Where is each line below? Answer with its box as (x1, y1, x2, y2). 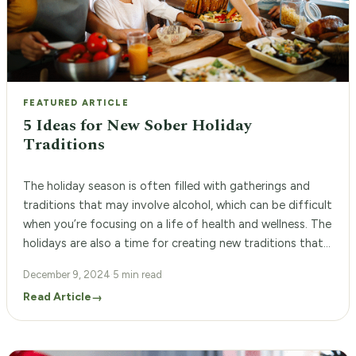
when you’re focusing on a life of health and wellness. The (23, 217, 331, 232)
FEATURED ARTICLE (23, 97, 130, 108)
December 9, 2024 (23, 269, 110, 281)
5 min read (113, 269, 162, 281)
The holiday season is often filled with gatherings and (23, 179, 310, 194)
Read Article (23, 289, 91, 304)
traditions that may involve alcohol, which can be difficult (23, 198, 332, 213)
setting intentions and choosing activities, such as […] (23, 274, 309, 289)
